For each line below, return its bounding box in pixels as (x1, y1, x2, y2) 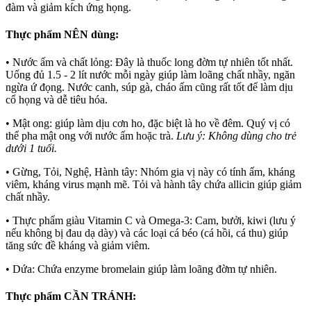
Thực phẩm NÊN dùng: (6, 28, 119, 41)
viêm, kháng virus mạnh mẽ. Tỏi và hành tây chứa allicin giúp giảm (6, 178, 301, 190)
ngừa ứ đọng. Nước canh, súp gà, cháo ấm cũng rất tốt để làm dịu (6, 81, 293, 93)
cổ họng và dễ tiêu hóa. (6, 93, 108, 106)
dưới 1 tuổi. (6, 142, 57, 154)
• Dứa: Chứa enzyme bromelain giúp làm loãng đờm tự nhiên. (6, 262, 277, 275)
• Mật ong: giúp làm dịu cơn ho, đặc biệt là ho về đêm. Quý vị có (6, 117, 290, 129)
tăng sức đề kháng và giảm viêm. (6, 239, 150, 251)
